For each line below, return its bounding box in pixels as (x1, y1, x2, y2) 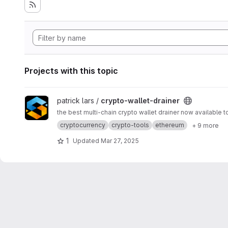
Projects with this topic (24, 66, 118, 76)
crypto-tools (111, 121, 149, 129)
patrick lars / (57, 96, 101, 105)
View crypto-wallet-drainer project (24, 96, 141, 105)
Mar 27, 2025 (101, 136, 139, 145)
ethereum (155, 121, 184, 129)
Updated (73, 136, 101, 145)
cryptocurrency (60, 121, 105, 129)
